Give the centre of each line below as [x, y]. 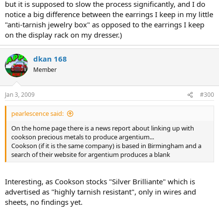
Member [45, 69]
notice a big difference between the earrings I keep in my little [109, 14]
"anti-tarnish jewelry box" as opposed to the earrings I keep [105, 24]
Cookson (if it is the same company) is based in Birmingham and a [106, 146]
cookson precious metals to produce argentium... [83, 137]
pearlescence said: [37, 113]
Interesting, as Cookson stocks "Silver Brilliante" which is [100, 181]
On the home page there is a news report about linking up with [103, 128]
